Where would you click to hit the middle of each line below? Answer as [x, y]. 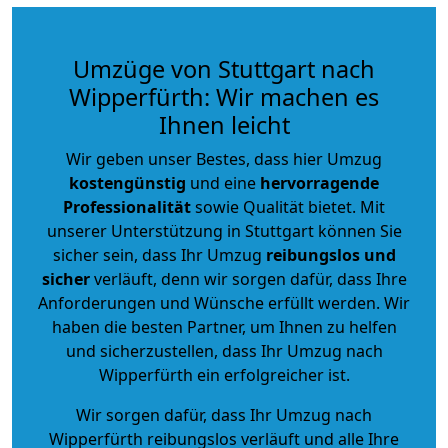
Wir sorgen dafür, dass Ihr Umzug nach [224, 414]
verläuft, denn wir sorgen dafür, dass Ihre [248, 278]
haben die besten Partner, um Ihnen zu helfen [224, 326]
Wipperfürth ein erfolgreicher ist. [224, 374]
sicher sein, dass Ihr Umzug [159, 254]
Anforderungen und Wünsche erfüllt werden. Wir [224, 302]
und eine [223, 182]
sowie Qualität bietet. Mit [288, 206]
